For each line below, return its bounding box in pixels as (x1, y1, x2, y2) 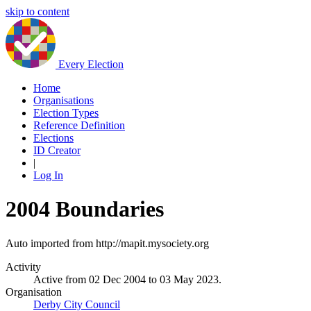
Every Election (58, 58, 124, 70)
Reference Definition (33, 119, 125, 131)
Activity (6, 260, 41, 273)
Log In (33, 169, 63, 181)
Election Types (33, 107, 99, 119)
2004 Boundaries (6, 196, 164, 222)
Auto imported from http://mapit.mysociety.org (6, 237, 209, 249)
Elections (33, 132, 74, 144)
